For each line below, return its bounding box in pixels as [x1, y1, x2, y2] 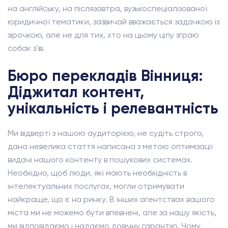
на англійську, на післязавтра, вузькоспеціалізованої [8, 4, 207, 13]
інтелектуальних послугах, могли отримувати [8, 181, 184, 191]
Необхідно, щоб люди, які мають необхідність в [8, 168, 187, 178]
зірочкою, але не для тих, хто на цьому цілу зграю [8, 30, 199, 40]
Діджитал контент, [8, 83, 144, 101]
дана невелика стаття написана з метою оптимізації [8, 141, 212, 151]
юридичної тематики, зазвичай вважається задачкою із [8, 17, 219, 26]
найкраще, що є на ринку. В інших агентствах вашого [8, 194, 215, 204]
